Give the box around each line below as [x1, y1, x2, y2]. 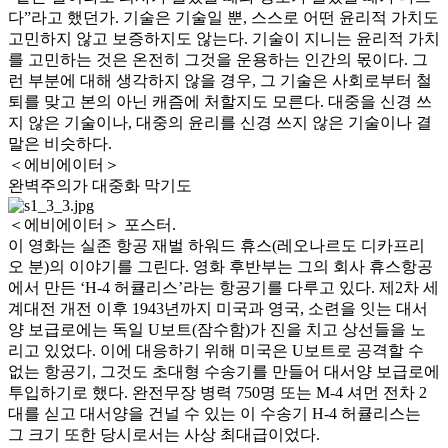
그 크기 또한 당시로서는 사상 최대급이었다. [8, 426, 320, 444]
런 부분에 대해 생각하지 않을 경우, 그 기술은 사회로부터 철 [8, 72, 432, 90]
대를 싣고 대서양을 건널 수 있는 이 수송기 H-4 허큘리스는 [8, 405, 421, 423]
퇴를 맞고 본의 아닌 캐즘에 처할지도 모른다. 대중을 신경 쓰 [8, 93, 432, 111]
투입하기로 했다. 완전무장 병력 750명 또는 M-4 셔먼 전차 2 [8, 384, 427, 402]
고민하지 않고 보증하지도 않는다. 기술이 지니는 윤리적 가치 [8, 30, 440, 48]
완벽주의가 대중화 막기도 [8, 177, 192, 195]
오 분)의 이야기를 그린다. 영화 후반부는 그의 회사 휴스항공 [8, 258, 433, 276]
